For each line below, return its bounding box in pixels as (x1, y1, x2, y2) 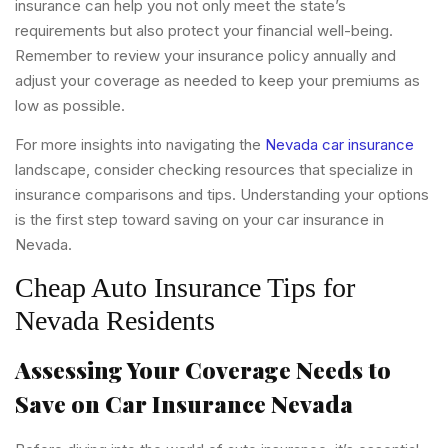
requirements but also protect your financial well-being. (15, 20, 393, 40)
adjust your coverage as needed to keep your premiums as (15, 70, 420, 90)
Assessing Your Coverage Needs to (15, 354, 391, 386)
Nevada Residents (15, 305, 215, 337)
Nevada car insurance (265, 135, 414, 155)
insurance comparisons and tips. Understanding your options (15, 185, 429, 205)
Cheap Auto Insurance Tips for (15, 272, 355, 304)
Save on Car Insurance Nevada (15, 388, 353, 420)
